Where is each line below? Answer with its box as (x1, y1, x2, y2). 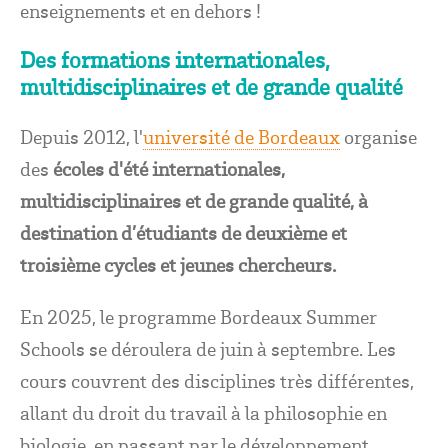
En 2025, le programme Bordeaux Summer (20, 304, 377, 330)
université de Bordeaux (143, 124, 340, 150)
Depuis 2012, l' (20, 124, 143, 150)
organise (340, 124, 417, 150)
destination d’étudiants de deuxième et (20, 220, 347, 246)
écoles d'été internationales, (53, 156, 285, 182)
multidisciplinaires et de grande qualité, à (20, 188, 372, 214)
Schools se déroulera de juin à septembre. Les (20, 336, 396, 362)
